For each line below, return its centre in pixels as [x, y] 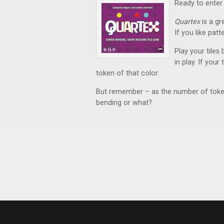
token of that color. [127, 73]
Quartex [187, 22]
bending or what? [124, 103]
